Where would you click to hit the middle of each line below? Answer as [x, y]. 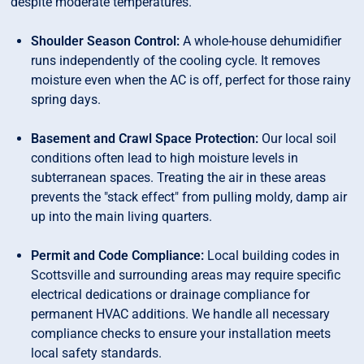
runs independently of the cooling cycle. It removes [176, 61]
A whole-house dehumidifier [261, 41]
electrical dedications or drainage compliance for [171, 295]
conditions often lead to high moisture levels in [165, 158]
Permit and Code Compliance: [118, 256]
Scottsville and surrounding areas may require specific [186, 275]
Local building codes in [272, 256]
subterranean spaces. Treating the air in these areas [179, 178]
